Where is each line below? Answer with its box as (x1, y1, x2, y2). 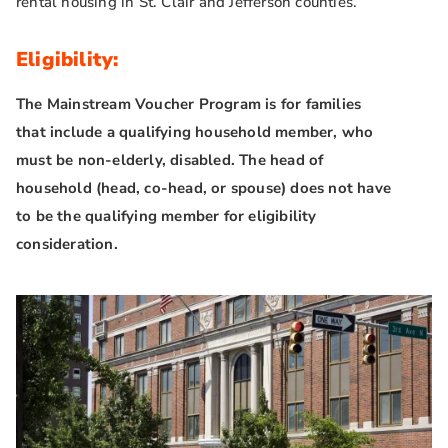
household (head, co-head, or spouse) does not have (16, 178, 392, 199)
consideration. (16, 234, 118, 255)
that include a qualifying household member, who (16, 122, 374, 143)
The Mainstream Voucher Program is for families (16, 94, 362, 115)
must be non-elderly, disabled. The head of (16, 150, 324, 171)
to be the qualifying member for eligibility (16, 206, 317, 227)
